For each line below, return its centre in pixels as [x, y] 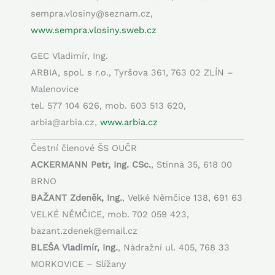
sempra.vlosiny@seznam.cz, [92, 14]
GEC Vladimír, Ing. [69, 56]
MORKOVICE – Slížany [79, 264]
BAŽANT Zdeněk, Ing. [76, 198]
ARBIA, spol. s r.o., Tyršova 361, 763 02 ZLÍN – [132, 72]
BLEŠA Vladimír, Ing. [74, 248]
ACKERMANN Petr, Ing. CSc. [91, 165]
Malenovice [55, 89]
